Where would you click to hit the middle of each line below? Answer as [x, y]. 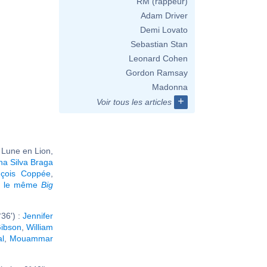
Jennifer [38, 215]
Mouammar [32, 238]
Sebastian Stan [159, 44]
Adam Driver [164, 15]
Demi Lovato [164, 30]
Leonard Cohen [158, 58]
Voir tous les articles [134, 102]
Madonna [170, 87]
